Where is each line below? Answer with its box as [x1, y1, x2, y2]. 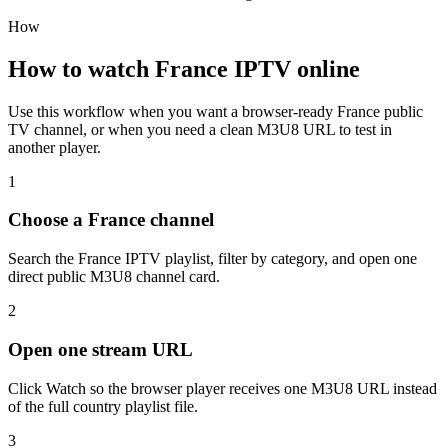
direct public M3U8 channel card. [8, 268, 220, 286]
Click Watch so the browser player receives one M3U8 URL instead [8, 379, 437, 397]
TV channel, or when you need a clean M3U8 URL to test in [8, 120, 392, 138]
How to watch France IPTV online [8, 55, 360, 82]
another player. [8, 138, 101, 156]
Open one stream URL [8, 338, 193, 360]
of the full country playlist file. [8, 397, 198, 415]
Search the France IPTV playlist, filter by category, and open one [8, 250, 417, 268]
